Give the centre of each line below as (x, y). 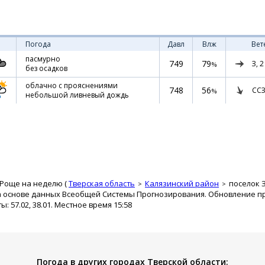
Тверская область (102, 183)
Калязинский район (182, 183)
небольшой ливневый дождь (77, 95)
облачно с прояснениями (72, 85)
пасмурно (43, 59)
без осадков (46, 68)
